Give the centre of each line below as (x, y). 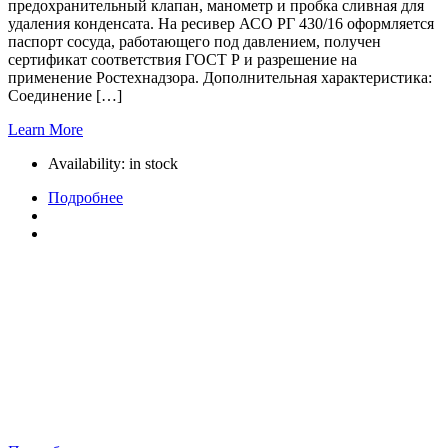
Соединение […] (65, 95)
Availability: (88, 163)
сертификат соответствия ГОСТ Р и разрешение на (182, 59)
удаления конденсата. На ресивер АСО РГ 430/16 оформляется (221, 23)
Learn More (45, 129)
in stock (153, 163)
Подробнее (85, 197)
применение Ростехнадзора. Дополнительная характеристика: (220, 77)
